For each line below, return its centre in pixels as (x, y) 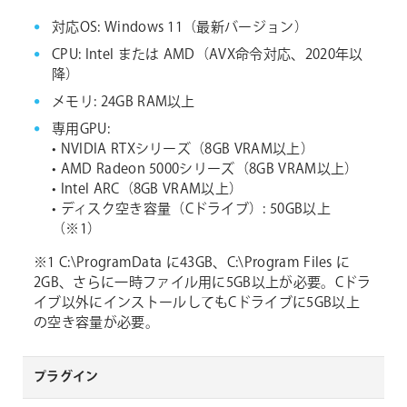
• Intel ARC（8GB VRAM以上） (148, 190)
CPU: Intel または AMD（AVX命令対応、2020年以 (208, 55)
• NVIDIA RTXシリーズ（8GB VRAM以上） (183, 150)
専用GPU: (81, 130)
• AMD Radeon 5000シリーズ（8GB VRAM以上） (205, 170)
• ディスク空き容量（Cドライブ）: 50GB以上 (191, 210)
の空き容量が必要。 (96, 323)
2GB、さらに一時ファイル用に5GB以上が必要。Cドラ (203, 283)
